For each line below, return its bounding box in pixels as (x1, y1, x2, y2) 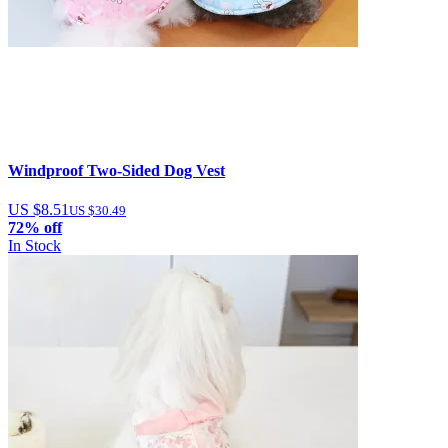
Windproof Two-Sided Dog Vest (8, 162, 225, 180)
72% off (8, 219, 62, 237)
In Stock (8, 237, 61, 255)
